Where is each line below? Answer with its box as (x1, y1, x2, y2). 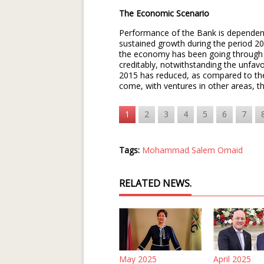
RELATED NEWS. (119, 177, 192, 190)
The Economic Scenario (119, 8, 209, 19)
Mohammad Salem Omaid (142, 144, 243, 156)
